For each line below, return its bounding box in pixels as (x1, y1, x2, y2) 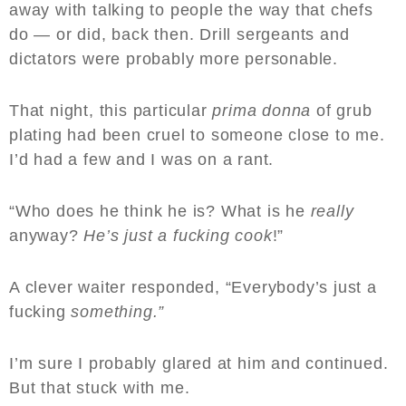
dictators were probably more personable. (9, 50, 338, 69)
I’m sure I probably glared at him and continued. (9, 354, 389, 373)
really (310, 202, 354, 221)
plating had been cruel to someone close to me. (9, 126, 385, 145)
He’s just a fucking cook (83, 227, 273, 246)
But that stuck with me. (9, 379, 196, 398)
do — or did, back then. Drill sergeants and (9, 25, 350, 44)
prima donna (212, 101, 312, 121)
